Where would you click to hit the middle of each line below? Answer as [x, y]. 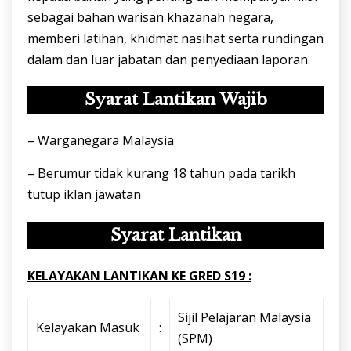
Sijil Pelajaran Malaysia [244, 317]
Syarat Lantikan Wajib [175, 100]
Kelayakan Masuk [88, 327]
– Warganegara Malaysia [101, 141]
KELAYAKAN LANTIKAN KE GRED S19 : [139, 275]
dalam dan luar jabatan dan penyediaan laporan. [169, 59]
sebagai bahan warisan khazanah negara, [150, 17]
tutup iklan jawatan [84, 195]
